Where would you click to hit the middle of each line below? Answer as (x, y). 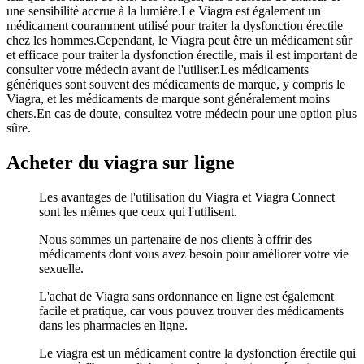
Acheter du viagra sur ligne (121, 162)
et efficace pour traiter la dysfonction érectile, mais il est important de (182, 55)
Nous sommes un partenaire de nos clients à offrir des (175, 239)
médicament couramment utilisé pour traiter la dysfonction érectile (175, 26)
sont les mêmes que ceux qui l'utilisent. (138, 211)
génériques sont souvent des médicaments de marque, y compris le (176, 84)
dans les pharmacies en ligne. (113, 325)
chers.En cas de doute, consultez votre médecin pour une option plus (182, 114)
